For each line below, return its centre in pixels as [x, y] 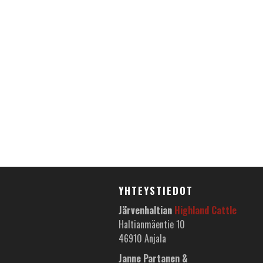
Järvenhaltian [146, 210]
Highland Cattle [205, 210]
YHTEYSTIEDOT [156, 190]
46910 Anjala [142, 238]
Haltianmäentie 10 [152, 224]
